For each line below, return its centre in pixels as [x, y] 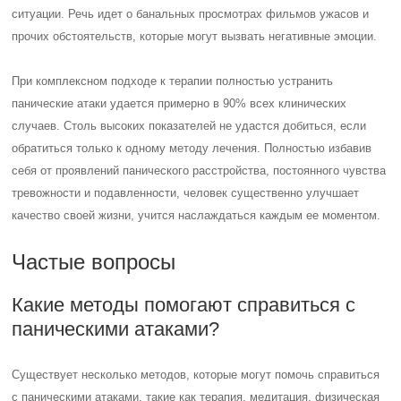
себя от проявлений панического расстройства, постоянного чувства [199, 170]
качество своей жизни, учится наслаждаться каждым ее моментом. [196, 215]
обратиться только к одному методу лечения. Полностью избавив [192, 148]
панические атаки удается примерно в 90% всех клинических [179, 103]
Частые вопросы [94, 261]
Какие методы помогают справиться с [184, 304]
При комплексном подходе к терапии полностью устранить [173, 81]
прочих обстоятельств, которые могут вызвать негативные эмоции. [195, 36]
